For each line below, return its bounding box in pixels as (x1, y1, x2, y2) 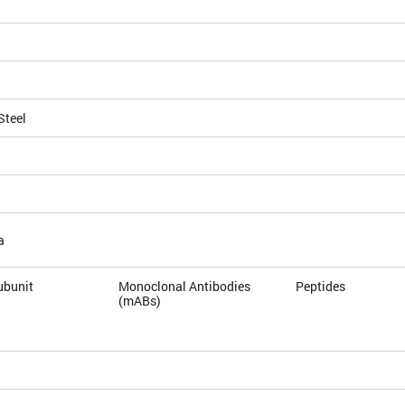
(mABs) (118, 292, 162, 310)
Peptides (296, 278, 346, 296)
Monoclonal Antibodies (118, 278, 251, 296)
